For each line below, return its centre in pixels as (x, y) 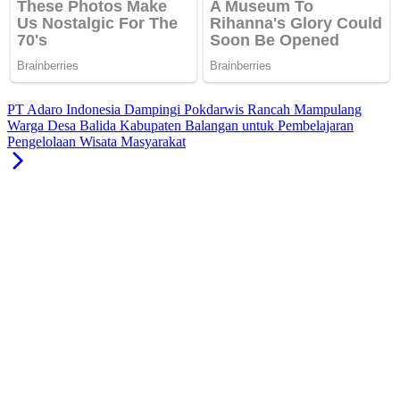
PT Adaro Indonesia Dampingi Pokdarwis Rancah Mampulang (184, 110)
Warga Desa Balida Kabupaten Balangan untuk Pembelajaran (180, 126)
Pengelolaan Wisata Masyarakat (96, 142)
